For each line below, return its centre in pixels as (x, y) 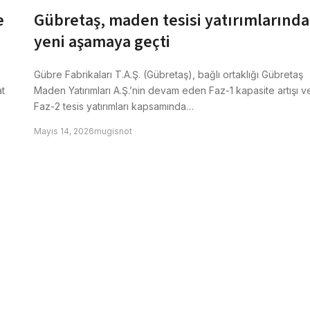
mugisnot (113, 131)
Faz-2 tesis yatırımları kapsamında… (114, 106)
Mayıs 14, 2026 (64, 131)
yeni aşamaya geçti (102, 42)
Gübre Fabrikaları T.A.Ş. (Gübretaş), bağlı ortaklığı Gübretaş (168, 74)
